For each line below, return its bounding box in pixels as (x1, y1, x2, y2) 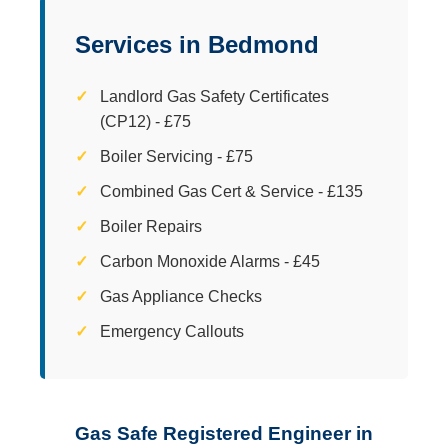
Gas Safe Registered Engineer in (75, 422, 373, 444)
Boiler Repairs (100, 217, 202, 235)
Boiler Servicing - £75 (100, 147, 253, 165)
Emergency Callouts (100, 322, 244, 340)
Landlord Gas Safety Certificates (100, 87, 329, 105)
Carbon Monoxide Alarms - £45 (100, 252, 320, 270)
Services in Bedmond (75, 30, 319, 58)
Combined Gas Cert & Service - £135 (100, 182, 363, 200)
